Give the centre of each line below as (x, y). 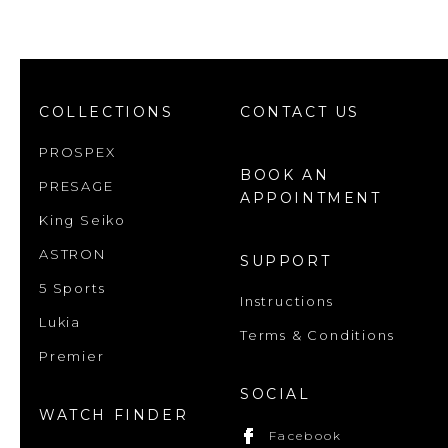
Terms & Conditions (317, 334)
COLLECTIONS (106, 111)
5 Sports (72, 287)
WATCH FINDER (114, 414)
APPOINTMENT (311, 197)
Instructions (287, 300)
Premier (72, 355)
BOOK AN (285, 174)
